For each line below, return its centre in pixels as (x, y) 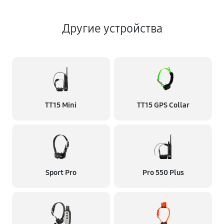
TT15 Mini (61, 105)
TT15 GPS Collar (163, 105)
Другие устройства (112, 28)
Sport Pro (61, 172)
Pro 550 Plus (163, 172)
